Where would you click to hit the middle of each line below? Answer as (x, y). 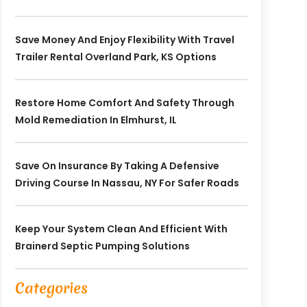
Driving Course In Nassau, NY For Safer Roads (127, 183)
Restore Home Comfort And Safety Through (124, 102)
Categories (51, 288)
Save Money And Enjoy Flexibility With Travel (124, 39)
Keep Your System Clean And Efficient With (121, 229)
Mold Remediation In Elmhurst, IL (96, 120)
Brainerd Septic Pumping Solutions (102, 246)
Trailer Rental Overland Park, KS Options (115, 57)
